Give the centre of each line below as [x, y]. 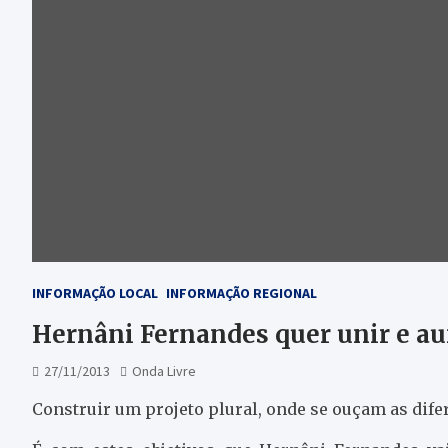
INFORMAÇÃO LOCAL [95, 292]
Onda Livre [164, 370]
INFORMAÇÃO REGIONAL [241, 292]
